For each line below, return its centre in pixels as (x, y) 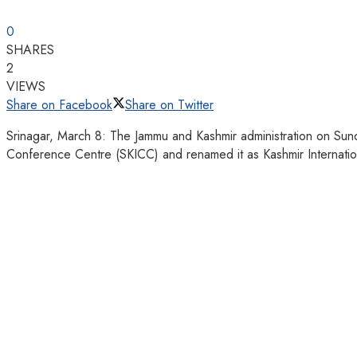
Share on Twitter (169, 104)
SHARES (30, 49)
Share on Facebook (59, 104)
